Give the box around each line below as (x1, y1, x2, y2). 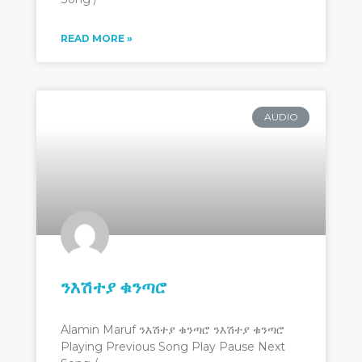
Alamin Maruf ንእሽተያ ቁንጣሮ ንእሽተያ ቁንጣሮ (61, 322, 284, 337)
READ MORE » (61, 32, 133, 44)
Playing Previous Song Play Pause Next (61, 339, 285, 354)
